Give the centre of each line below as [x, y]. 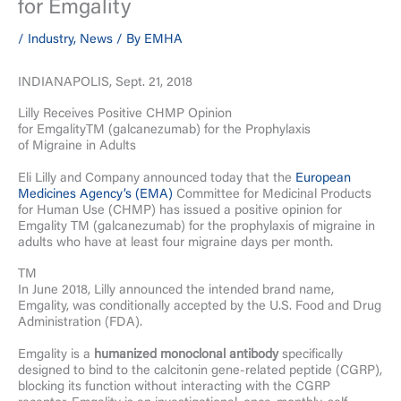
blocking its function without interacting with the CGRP [174, 387]
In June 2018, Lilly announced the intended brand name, [176, 291]
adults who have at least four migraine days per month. [175, 243]
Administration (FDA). [80, 323]
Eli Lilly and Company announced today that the [157, 178]
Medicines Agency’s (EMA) [95, 194]
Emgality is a [56, 354]
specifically [311, 354]
